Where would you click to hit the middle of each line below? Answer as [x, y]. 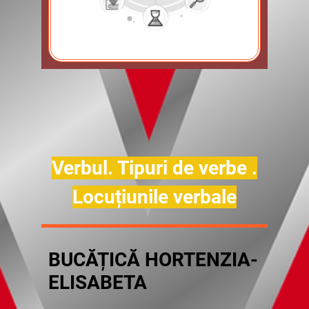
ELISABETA [98, 282]
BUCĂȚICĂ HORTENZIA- [153, 260]
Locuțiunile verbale [154, 197]
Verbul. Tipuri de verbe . [154, 168]
